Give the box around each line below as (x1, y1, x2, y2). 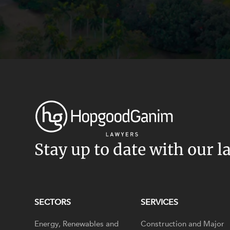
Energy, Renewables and (34, 218, 119, 229)
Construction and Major (141, 218, 225, 229)
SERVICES (141, 196, 179, 208)
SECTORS (34, 196, 71, 208)
